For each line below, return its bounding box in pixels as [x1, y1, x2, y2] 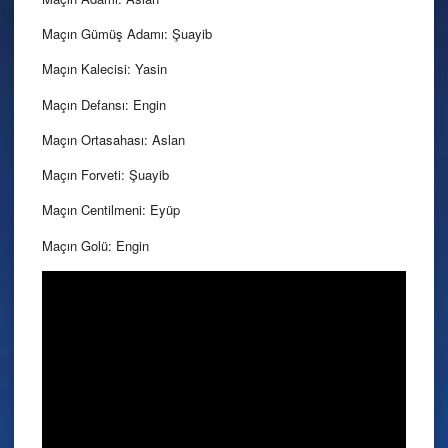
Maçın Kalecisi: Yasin [42, 59, 167, 79]
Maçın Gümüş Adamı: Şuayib [42, 24, 212, 44]
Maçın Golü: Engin [42, 235, 149, 255]
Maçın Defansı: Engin [42, 94, 166, 114]
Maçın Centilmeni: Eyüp [42, 200, 180, 220]
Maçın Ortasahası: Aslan [42, 129, 185, 149]
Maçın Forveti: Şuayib [42, 165, 169, 185]
